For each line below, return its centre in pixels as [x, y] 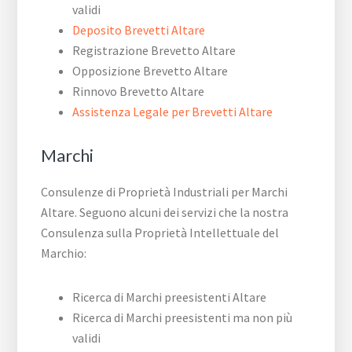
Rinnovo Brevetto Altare [139, 92]
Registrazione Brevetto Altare [154, 51]
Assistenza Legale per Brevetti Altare [173, 112]
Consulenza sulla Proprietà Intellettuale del [160, 233]
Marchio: [64, 253]
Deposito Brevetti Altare [139, 30]
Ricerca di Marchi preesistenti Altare [170, 297]
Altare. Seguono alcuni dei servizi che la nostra [165, 213]
